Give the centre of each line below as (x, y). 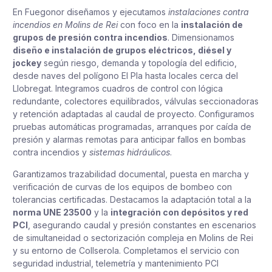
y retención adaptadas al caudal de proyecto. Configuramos (134, 114)
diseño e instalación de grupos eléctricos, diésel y (122, 50)
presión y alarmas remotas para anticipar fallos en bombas (129, 140)
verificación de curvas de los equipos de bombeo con (122, 186)
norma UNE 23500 (52, 212)
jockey (27, 63)
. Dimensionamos (201, 38)
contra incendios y (51, 152)
